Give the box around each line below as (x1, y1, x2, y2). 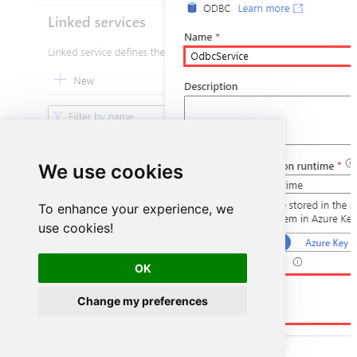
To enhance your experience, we (38, 201, 233, 217)
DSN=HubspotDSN (202, 280, 275, 291)
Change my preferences (77, 294, 209, 308)
